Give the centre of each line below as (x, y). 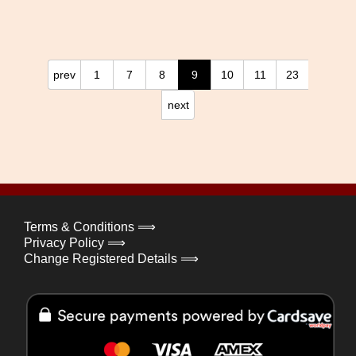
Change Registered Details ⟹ (111, 258)
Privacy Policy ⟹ (75, 242)
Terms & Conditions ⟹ (90, 226)
